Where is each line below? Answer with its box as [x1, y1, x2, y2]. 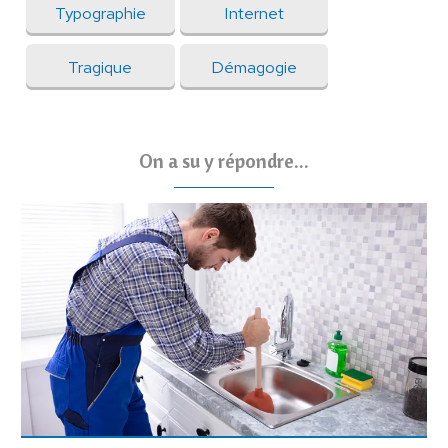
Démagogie [211, 55, 298, 78]
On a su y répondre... [139, 148, 309, 174]
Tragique [68, 55, 133, 78]
